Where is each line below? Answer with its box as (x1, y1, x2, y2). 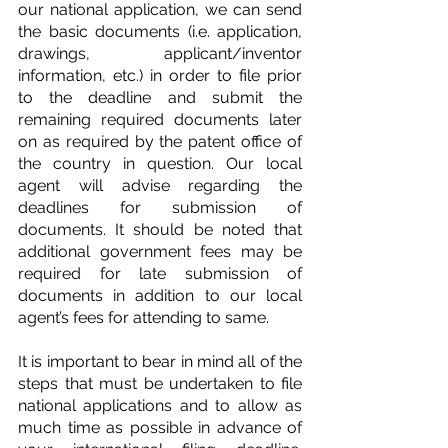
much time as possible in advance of (18, 417, 302, 437)
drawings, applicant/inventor (18, 43, 302, 63)
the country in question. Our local (18, 153, 302, 173)
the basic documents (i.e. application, (18, 21, 302, 41)
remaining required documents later (18, 109, 302, 129)
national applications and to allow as (18, 395, 302, 415)
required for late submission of (18, 263, 302, 283)
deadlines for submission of (18, 197, 302, 217)
